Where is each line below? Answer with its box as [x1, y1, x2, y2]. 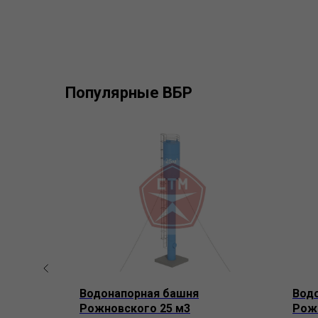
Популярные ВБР [65, 84, 192, 102]
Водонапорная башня [79, 287, 199, 301]
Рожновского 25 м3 [79, 302, 190, 316]
